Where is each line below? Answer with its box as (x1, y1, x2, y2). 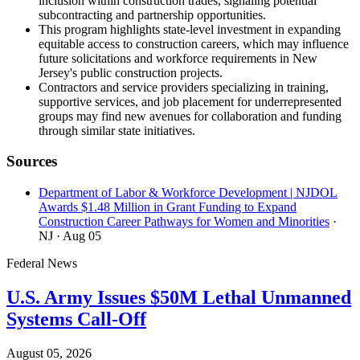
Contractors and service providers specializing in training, (39, 80, 329, 94)
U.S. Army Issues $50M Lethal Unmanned (6, 286, 351, 308)
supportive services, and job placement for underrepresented (39, 94, 342, 108)
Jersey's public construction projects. (39, 65, 223, 80)
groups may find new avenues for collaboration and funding (39, 108, 342, 123)
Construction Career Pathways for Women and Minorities (39, 215, 329, 228)
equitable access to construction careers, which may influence (39, 36, 349, 51)
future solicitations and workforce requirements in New (39, 51, 317, 65)
